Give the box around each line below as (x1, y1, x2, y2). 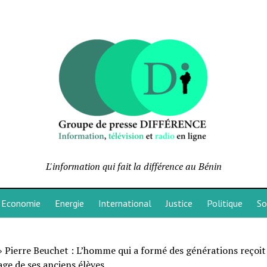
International (98, 197, 151, 209)
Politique (206, 197, 243, 209)
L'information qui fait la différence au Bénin (45, 160, 222, 173)
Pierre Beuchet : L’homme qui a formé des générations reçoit (4, 244, 266, 257)
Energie (54, 197, 84, 209)
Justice (165, 197, 193, 209)
